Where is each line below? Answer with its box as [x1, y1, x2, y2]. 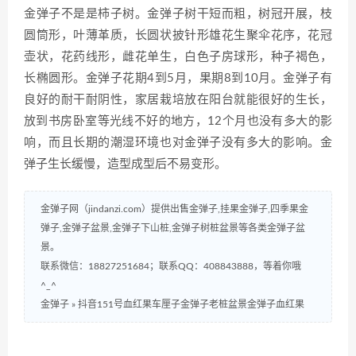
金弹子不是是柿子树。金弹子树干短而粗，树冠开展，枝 [24, 8, 332, 21]
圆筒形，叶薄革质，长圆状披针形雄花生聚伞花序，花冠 [24, 29, 332, 42]
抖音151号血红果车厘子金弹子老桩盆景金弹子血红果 [78, 300, 304, 310]
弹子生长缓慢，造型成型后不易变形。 [24, 158, 226, 171]
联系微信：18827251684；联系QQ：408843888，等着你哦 [41, 261, 301, 272]
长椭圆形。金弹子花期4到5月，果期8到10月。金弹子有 [24, 72, 332, 85]
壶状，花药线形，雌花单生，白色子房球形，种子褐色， [24, 51, 332, 64]
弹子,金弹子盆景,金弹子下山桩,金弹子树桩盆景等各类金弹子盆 [41, 223, 305, 234]
